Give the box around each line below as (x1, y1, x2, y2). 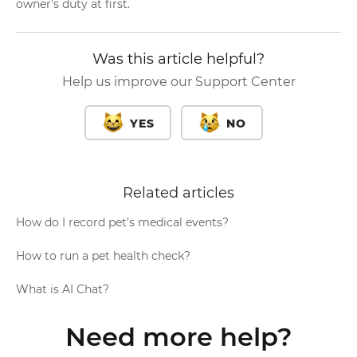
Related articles (123, 184, 234, 202)
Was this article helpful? (92, 50, 265, 68)
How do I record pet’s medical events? (16, 215, 229, 229)
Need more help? (65, 321, 292, 352)
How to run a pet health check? (16, 249, 190, 263)
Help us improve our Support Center (61, 74, 296, 89)
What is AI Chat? (16, 282, 109, 296)
